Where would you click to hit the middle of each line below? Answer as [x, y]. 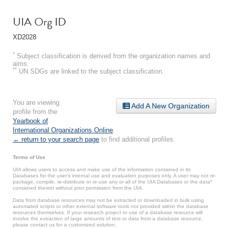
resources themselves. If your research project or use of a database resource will [108, 212]
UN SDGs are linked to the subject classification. [90, 71]
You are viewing [36, 102]
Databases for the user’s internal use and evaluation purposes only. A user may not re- [114, 175]
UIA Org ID [39, 21]
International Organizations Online [63, 130]
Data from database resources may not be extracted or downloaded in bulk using [108, 200]
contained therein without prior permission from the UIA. [78, 188]
